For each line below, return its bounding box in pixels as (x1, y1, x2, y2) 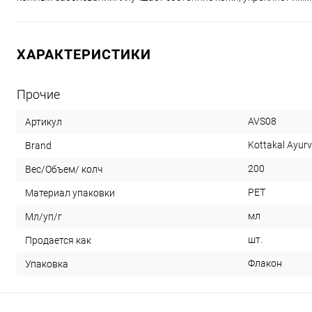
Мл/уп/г (25, 210, 62, 222)
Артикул (25, 116, 62, 127)
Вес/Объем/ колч (25, 163, 102, 175)
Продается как (25, 234, 91, 246)
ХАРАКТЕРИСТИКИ (17, 46, 151, 63)
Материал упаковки (25, 187, 115, 198)
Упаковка (25, 258, 68, 270)
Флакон (248, 258, 282, 269)
